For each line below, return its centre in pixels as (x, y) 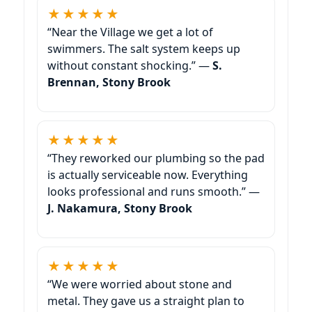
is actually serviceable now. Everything (148, 174)
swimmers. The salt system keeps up (144, 48)
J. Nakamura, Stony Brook (120, 208)
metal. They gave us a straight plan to (146, 301)
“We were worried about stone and (140, 284)
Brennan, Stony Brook (109, 82)
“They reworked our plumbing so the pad (156, 158)
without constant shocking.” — (130, 65)
